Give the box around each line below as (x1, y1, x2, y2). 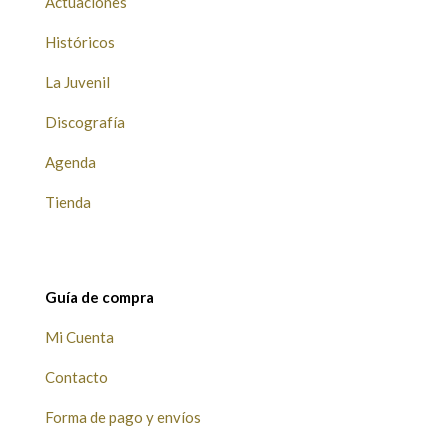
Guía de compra (44, 288, 154, 307)
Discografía (44, 113, 125, 132)
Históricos (44, 33, 115, 52)
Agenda (44, 153, 96, 172)
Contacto (44, 368, 108, 387)
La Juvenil (44, 73, 110, 92)
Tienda (44, 193, 91, 212)
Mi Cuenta (44, 328, 114, 347)
